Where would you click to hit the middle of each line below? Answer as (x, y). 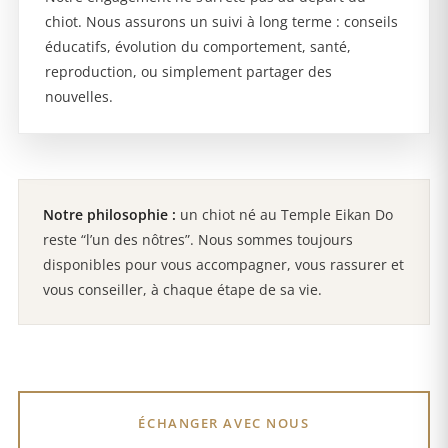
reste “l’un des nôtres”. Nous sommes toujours (198, 240)
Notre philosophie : (109, 215)
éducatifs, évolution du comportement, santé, (198, 47)
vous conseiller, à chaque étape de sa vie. (182, 290)
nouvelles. (79, 97)
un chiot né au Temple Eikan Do (284, 215)
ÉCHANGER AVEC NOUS (224, 423)
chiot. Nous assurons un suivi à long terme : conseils (221, 22)
